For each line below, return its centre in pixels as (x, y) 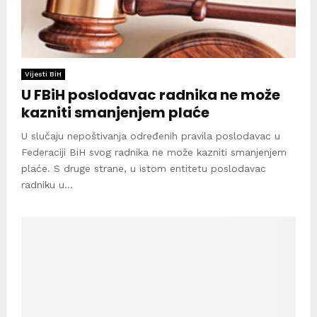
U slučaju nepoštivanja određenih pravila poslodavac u (151, 136)
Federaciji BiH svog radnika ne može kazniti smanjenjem (154, 152)
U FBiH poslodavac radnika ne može (151, 94)
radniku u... (47, 184)
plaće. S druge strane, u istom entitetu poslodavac (144, 168)
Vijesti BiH (43, 74)
